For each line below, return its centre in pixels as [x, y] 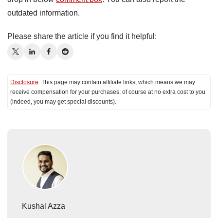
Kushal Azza [44, 206]
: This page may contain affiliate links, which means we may [117, 82]
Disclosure [24, 82]
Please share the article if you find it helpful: [82, 36]
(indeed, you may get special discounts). [63, 101]
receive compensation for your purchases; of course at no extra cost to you [108, 92]
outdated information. [44, 13]
